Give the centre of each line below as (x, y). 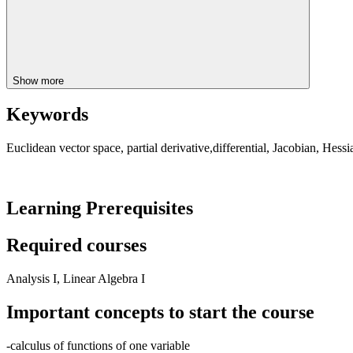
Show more (40, 80)
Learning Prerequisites (100, 208)
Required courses (76, 245)
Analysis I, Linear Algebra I (76, 279)
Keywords (47, 115)
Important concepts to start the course (160, 312)
